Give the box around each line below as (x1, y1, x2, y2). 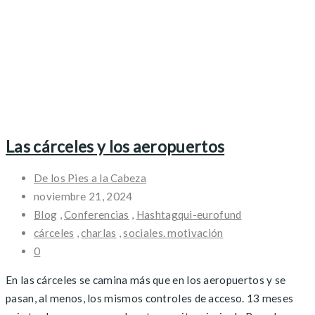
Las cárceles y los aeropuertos (6, 136, 225, 156)
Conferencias (64, 207, 129, 221)
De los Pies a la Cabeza (34, 171, 146, 184)
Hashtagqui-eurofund (136, 207, 242, 221)
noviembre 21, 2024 (34, 189, 133, 202)
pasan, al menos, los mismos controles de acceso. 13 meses (6, 291, 294, 304)
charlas (81, 226, 117, 239)
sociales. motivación (123, 226, 224, 239)
